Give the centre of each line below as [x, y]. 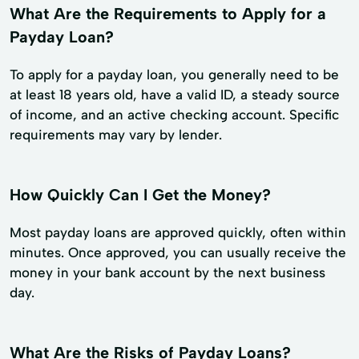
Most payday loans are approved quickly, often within [178, 233]
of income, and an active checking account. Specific [174, 115]
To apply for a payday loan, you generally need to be [174, 75]
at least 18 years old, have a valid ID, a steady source [175, 95]
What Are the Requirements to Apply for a [168, 14]
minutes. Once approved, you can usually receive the [178, 253]
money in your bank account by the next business [167, 273]
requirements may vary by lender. [116, 135]
